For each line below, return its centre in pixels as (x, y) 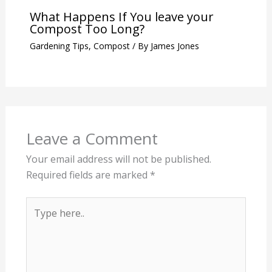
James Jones (175, 46)
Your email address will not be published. (118, 159)
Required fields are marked (88, 175)
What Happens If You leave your (121, 16)
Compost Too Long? (87, 29)
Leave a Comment (92, 138)
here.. (38, 220)
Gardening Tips (59, 46)
